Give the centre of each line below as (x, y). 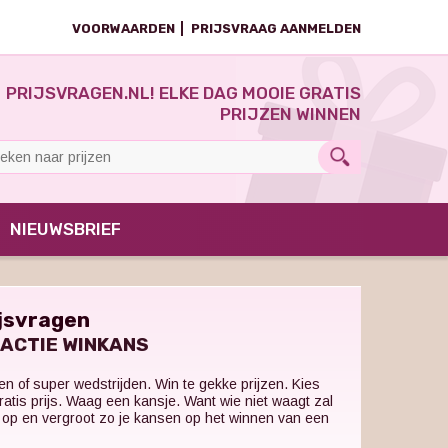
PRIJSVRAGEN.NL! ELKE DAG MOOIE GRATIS (183, 93)
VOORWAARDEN (123, 28)
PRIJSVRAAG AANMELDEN (276, 28)
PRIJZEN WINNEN (290, 114)
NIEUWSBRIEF (65, 228)
